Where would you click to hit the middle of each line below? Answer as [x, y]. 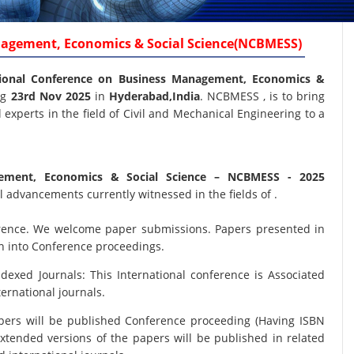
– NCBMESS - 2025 [269, 177]
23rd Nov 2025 [53, 96]
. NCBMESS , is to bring [262, 96]
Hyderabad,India [154, 96]
